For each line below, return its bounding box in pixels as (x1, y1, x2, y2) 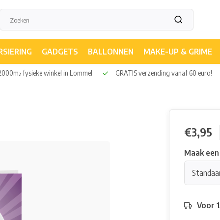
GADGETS (42, 47, 78, 56)
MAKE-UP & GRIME (143, 47, 212, 56)
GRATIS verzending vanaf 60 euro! (114, 69, 212, 77)
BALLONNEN (88, 47, 134, 56)
